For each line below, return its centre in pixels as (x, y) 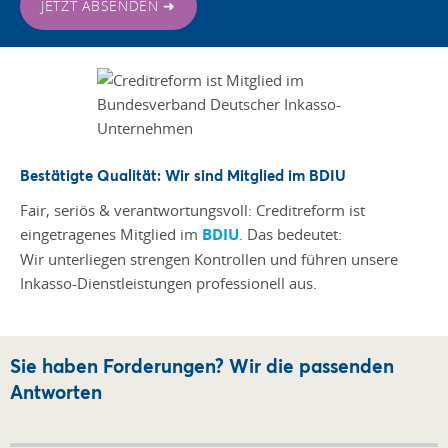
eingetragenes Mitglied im (111, 233)
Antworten (56, 391)
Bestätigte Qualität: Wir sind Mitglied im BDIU (183, 174)
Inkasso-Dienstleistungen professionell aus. (168, 282)
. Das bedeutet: (290, 233)
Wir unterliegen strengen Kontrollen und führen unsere (209, 258)
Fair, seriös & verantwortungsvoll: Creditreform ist (192, 209)
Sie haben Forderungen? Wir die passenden (202, 365)
